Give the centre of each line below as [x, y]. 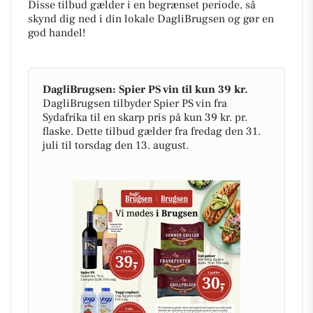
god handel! [57, 32]
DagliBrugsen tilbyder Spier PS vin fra [135, 103]
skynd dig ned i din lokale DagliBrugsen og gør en [151, 19]
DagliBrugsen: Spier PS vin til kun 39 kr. [145, 89]
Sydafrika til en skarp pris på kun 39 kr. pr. [145, 117]
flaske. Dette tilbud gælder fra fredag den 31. [152, 131]
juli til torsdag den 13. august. [116, 145]
